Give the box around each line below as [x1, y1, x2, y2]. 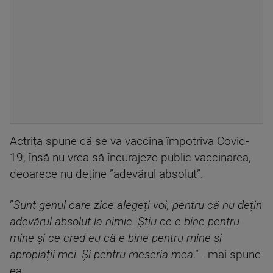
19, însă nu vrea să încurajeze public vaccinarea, [10, 151, 251, 165]
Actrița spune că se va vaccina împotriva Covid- [10, 135, 249, 148]
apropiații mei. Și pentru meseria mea [10, 248, 193, 261]
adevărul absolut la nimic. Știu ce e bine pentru [10, 215, 239, 229]
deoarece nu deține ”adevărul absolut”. [10, 168, 204, 181]
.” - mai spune [193, 248, 261, 261]
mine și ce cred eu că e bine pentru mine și [10, 232, 222, 245]
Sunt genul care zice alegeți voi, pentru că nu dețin [13, 199, 262, 212]
